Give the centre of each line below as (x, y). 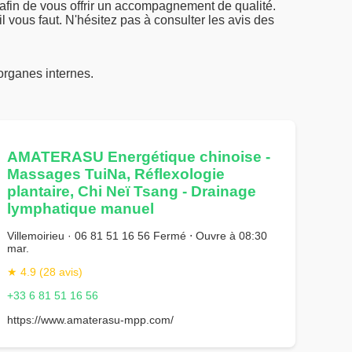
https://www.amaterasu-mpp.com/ (91, 319)
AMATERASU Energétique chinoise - (139, 157)
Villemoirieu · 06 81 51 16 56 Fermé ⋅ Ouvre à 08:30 (137, 235)
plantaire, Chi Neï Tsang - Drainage (132, 192)
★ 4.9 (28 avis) (45, 271)
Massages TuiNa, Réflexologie (116, 174)
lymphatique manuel (81, 209)
